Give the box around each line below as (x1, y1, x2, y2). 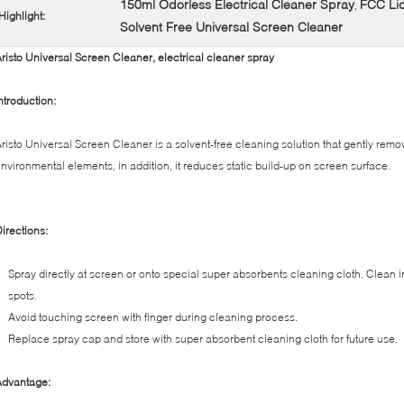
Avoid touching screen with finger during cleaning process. (8, 310, 298, 324)
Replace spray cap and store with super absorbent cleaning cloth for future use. (8, 332, 398, 345)
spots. (8, 289, 37, 302)
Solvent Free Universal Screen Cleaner (120, 19, 343, 34)
